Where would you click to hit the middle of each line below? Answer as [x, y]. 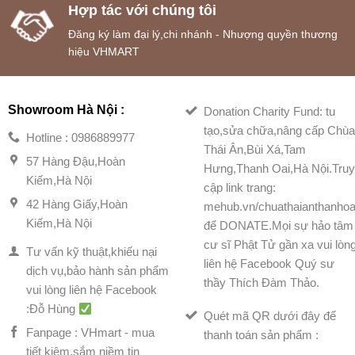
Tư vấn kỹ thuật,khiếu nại [92, 252]
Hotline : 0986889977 [81, 138]
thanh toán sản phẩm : [261, 335]
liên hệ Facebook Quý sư [269, 264]
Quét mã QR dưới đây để [270, 316]
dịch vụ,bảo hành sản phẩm [98, 271]
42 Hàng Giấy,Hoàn [77, 204]
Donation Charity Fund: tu [270, 112]
